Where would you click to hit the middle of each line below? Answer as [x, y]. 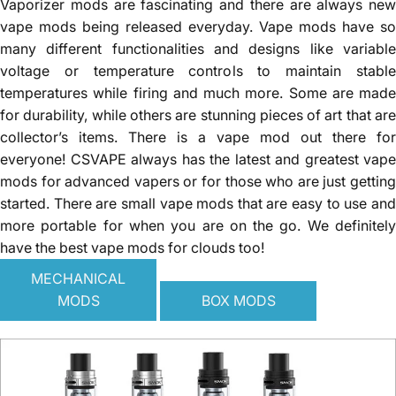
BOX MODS [238, 300]
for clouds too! [214, 247]
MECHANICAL [78, 278]
